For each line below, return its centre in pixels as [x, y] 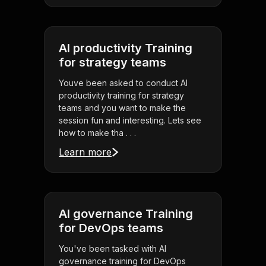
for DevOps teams [111, 228]
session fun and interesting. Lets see [130, 121]
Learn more [85, 152]
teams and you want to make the [122, 108]
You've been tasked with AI [113, 249]
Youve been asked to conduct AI [123, 83]
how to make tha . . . [97, 133]
